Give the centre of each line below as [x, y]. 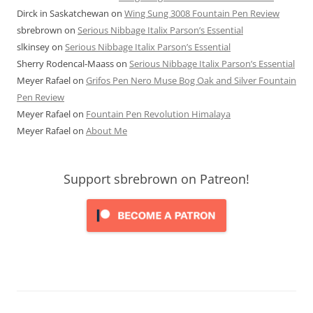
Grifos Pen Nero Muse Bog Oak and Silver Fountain [191, 80]
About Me [107, 130]
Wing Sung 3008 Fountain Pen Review [202, 13]
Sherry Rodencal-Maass [65, 63]
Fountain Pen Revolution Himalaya [158, 114]
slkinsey [33, 46]
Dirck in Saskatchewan [63, 13]
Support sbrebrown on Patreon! [156, 179]
